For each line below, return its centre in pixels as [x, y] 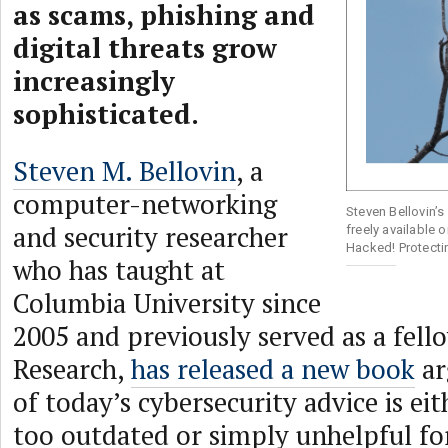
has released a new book [273, 369]
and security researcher [150, 237]
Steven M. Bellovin [124, 171]
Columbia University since [167, 303]
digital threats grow [145, 48]
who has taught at [119, 270]
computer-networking [145, 204]
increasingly [94, 81]
